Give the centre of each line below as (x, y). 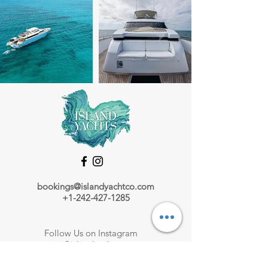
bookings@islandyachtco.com (96, 186)
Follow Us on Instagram (91, 233)
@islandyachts (91, 244)
